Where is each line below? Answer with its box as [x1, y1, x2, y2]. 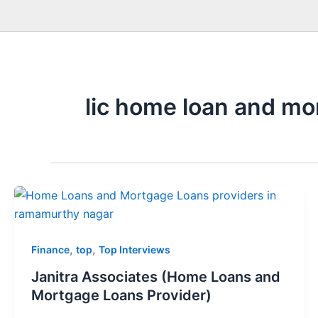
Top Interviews [99, 243, 170, 256]
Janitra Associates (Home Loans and [31, 268, 280, 285]
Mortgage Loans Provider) [31, 286, 212, 304]
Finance [31, 243, 70, 256]
